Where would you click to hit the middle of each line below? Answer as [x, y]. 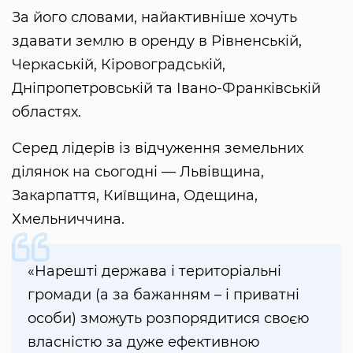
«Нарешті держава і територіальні [154, 271]
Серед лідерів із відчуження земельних [158, 149]
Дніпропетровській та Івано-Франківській [166, 89]
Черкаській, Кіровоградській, [119, 65]
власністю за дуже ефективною [144, 342]
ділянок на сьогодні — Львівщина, [138, 172]
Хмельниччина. [68, 219]
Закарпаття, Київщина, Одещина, [135, 196]
